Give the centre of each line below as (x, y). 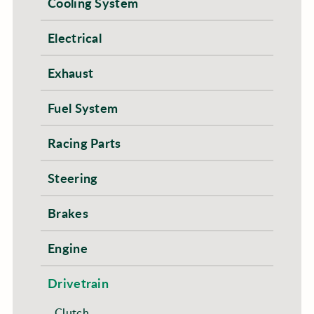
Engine (67, 248)
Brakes (68, 213)
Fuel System (83, 108)
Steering (73, 178)
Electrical (75, 38)
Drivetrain (78, 283)
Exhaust (70, 73)
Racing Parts (84, 143)
